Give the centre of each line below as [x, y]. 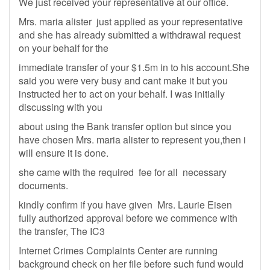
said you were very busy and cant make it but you [123, 80]
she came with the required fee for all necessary [123, 172]
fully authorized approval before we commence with [128, 218]
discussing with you [61, 107]
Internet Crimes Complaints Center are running [118, 250]
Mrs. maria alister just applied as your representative [131, 21]
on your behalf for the [64, 48]
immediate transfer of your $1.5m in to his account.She [134, 67]
